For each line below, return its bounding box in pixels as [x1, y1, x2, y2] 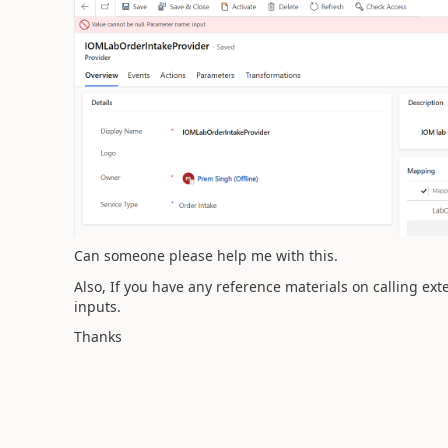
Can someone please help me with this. [73, 246, 338, 265]
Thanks [73, 327, 122, 346]
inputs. [73, 296, 121, 316]
